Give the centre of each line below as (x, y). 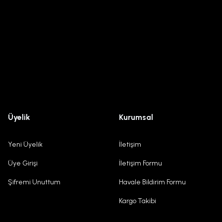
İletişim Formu (140, 163)
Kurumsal (136, 117)
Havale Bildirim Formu (152, 182)
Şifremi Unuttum (34, 182)
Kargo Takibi (138, 201)
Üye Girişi (23, 163)
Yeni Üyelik (25, 144)
